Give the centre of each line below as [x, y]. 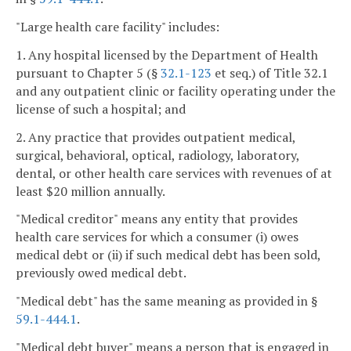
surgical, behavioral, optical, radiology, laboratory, [157, 155]
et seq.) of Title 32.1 [270, 72]
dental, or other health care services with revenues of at [174, 173]
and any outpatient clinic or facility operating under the [175, 90]
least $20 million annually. [90, 191]
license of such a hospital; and [101, 109]
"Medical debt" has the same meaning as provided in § [166, 301]
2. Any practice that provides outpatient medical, [156, 137]
